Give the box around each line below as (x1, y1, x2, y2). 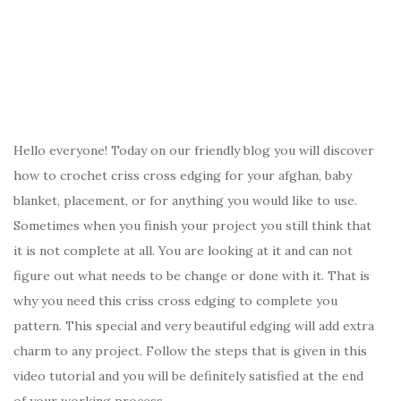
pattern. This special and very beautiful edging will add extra (13, 317, 374, 334)
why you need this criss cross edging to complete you (13, 292, 337, 309)
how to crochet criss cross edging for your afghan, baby (13, 166, 352, 183)
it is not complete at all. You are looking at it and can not (13, 242, 353, 259)
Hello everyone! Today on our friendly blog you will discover (13, 141, 374, 158)
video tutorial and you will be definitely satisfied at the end (13, 367, 363, 384)
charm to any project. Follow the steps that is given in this (13, 342, 367, 359)
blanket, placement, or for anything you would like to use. (13, 192, 357, 209)
